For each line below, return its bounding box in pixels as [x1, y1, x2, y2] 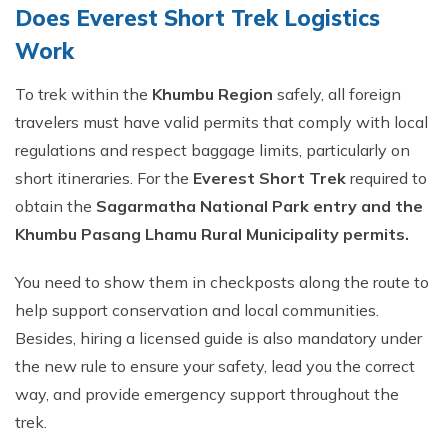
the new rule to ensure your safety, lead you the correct [15, 356, 415, 376]
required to [350, 168, 427, 188]
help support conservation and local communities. [15, 300, 379, 320]
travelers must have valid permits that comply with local [15, 112, 428, 132]
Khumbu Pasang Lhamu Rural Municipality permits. [15, 224, 409, 244]
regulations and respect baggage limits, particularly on [15, 140, 410, 160]
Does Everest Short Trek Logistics [15, 4, 380, 32]
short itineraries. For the [15, 168, 193, 188]
